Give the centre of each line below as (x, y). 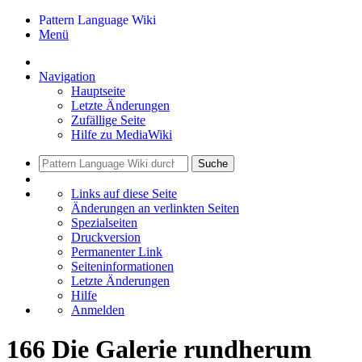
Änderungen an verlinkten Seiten (155, 208)
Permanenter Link (117, 252)
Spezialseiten (104, 223)
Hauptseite (98, 91)
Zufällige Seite (108, 120)
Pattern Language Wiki (97, 20)
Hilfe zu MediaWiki (122, 135)
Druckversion (106, 237)
